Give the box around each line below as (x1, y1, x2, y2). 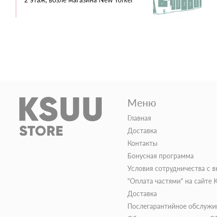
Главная (127, 113, 151, 122)
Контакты (127, 139, 157, 147)
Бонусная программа (127, 151, 194, 160)
